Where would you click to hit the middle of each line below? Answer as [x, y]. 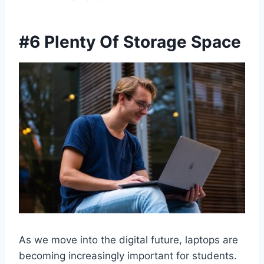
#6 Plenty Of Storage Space [130, 42]
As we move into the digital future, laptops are [128, 240]
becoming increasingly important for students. [128, 255]
